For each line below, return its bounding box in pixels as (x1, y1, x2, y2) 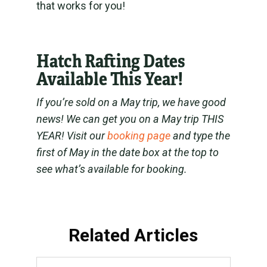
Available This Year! (36, 67, 183, 91)
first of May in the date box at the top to (36, 146, 219, 159)
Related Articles (69, 225, 198, 246)
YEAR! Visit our (36, 129, 107, 142)
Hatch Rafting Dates (36, 49, 185, 73)
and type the (170, 129, 230, 142)
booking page (107, 129, 170, 142)
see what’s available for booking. (36, 163, 190, 175)
